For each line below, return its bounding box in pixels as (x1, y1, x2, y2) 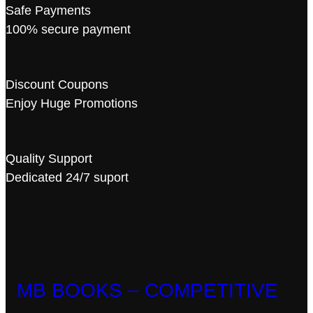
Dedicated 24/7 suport (6, 170, 129, 184)
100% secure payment (6, 22, 131, 36)
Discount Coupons (6, 77, 108, 92)
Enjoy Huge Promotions (6, 96, 138, 110)
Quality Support (6, 151, 92, 166)
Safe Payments (6, 3, 91, 17)
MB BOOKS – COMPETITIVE (17, 279, 278, 301)
